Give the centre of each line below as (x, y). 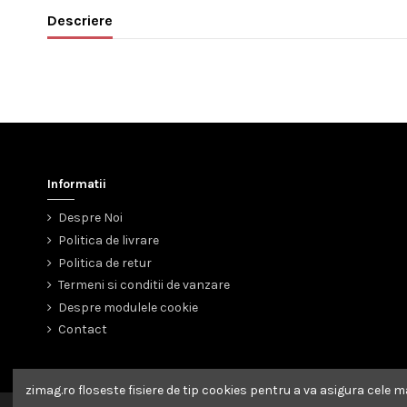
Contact (83, 330)
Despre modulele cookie (128, 307)
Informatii (77, 184)
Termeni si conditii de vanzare (144, 285)
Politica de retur (105, 263)
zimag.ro (52, 390)
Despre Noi (90, 218)
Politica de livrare (109, 240)
